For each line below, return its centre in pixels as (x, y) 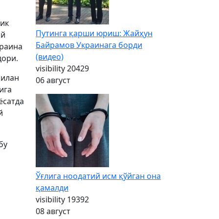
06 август (53, 80)
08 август (53, 211)
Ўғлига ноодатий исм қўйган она (98, 176)
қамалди (52, 188)
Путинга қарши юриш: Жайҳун (94, 33)
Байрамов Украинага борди (89, 45)
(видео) (50, 57)
